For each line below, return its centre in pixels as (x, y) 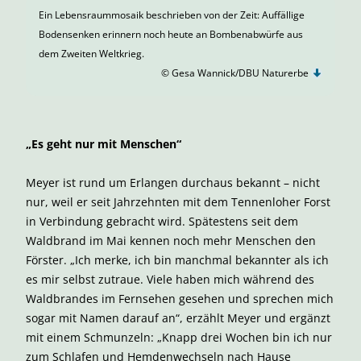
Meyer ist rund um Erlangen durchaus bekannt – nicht (173, 183)
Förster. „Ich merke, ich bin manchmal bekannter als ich (177, 260)
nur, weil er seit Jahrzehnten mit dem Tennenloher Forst (178, 202)
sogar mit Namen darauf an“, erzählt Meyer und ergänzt (178, 318)
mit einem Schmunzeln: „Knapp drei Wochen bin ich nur (179, 337)
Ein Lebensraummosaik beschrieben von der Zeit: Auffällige (172, 15)
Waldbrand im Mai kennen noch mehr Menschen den (171, 241)
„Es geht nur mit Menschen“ (104, 144)
